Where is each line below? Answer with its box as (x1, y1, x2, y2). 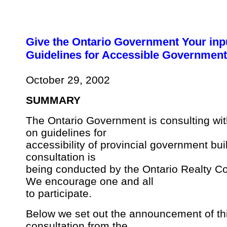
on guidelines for (26, 127, 106, 139)
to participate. (26, 187, 92, 200)
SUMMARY (26, 94, 81, 106)
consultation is (26, 151, 96, 163)
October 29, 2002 (26, 74, 110, 86)
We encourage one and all (26, 175, 154, 187)
